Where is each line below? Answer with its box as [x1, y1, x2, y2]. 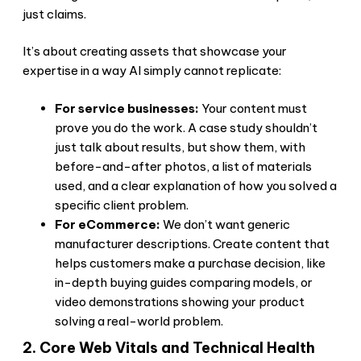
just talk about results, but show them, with [55, 139, 305, 155]
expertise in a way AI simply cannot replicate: [23, 63, 281, 79]
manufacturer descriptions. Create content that [55, 235, 330, 251]
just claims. [23, 6, 86, 22]
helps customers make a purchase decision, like [55, 255, 326, 271]
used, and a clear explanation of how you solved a [55, 177, 337, 193]
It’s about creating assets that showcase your [23, 44, 287, 60]
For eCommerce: [55, 216, 160, 232]
